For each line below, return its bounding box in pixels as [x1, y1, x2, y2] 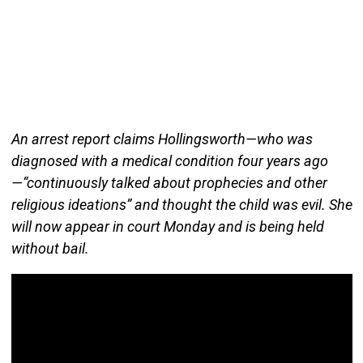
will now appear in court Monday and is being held [11, 218, 324, 236]
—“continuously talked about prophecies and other [11, 174, 327, 192]
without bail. [11, 240, 89, 258]
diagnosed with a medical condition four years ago [11, 152, 328, 170]
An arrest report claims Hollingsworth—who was [11, 130, 313, 148]
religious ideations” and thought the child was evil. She [11, 196, 352, 214]
